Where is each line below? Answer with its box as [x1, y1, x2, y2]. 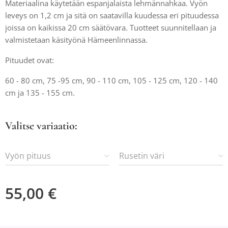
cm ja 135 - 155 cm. [5, 88, 75, 98]
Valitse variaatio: [5, 119, 77, 132]
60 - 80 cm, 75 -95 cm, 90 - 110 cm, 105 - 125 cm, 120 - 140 [5, 75, 218, 85]
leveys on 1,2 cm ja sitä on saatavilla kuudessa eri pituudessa [5, 10, 219, 20]
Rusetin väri [119, 150, 164, 161]
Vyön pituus [5, 150, 51, 161]
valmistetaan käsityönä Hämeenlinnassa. [5, 35, 148, 45]
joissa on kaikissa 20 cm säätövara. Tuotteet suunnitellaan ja [5, 22, 216, 33]
